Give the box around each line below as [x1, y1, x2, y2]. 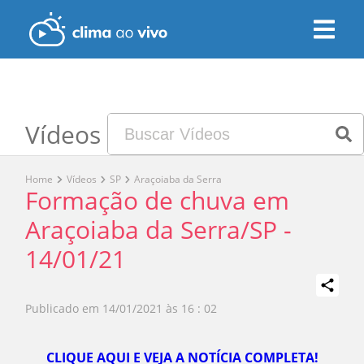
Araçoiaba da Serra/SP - [25, 213, 292, 246]
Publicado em [25, 301, 100, 316]
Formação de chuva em [25, 184, 290, 217]
